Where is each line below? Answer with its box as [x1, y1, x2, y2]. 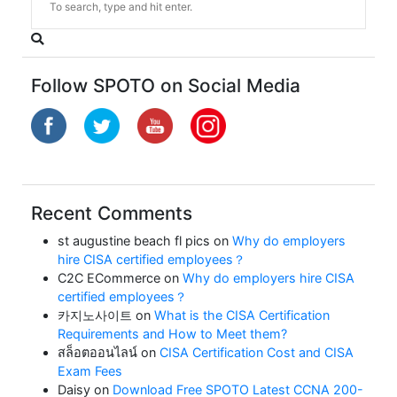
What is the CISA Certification [154, 307, 330, 323]
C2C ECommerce [58, 269, 160, 285]
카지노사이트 [58, 307, 132, 323]
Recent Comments [31, 201, 192, 224]
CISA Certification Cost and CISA [160, 344, 354, 360]
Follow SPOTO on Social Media [31, 74, 300, 97]
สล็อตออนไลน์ [58, 344, 137, 360]
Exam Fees [58, 362, 122, 378]
